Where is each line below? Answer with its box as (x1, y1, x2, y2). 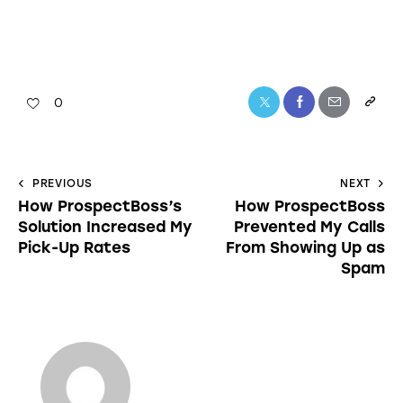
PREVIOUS (31, 176, 94, 190)
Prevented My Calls (234, 217, 385, 236)
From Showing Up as (226, 237, 385, 256)
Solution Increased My (18, 217, 193, 236)
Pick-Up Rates (18, 237, 130, 256)
